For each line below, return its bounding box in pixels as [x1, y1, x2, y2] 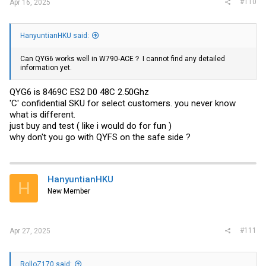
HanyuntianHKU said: [20, 31, 89, 40]
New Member [47, 187, 90, 195]
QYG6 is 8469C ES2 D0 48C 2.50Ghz [9, 87, 149, 97]
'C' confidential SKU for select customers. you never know [9, 98, 236, 109]
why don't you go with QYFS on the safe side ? [9, 132, 191, 142]
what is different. [9, 109, 75, 120]
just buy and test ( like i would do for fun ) [9, 121, 172, 131]
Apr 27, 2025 [9, 226, 50, 235]
